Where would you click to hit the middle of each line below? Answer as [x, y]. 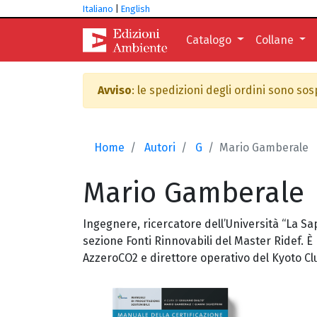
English [136, 9]
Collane [276, 40]
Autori [160, 148]
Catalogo [210, 40]
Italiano [98, 9]
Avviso [115, 90]
